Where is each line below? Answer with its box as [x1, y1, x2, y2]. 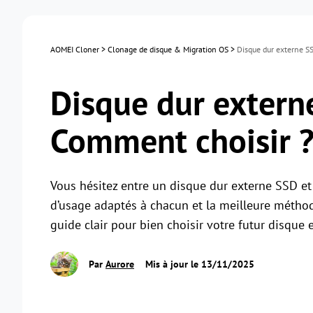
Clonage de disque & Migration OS [108, 44, 228, 54]
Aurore [105, 257, 134, 270]
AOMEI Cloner [50, 44, 99, 54]
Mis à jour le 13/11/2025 [143, 257, 254, 270]
